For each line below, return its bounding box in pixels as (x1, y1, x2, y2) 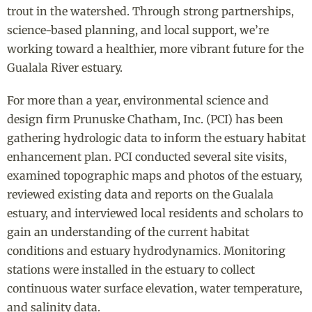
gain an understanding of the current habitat (6, 224, 249, 239)
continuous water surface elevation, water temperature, (6, 281, 302, 295)
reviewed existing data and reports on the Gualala (6, 187, 274, 201)
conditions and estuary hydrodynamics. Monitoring (6, 243, 286, 258)
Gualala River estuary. (6, 60, 123, 75)
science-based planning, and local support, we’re (6, 22, 269, 37)
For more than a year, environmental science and (6, 93, 269, 107)
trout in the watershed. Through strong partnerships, (6, 3, 294, 18)
